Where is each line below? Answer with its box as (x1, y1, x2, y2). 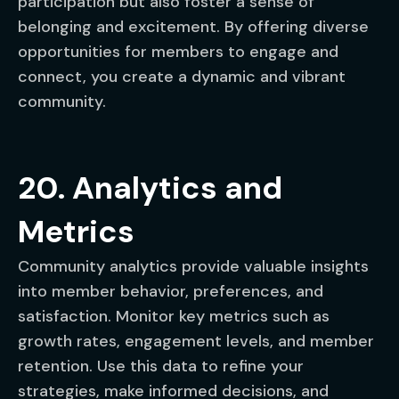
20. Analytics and (18, 167, 282, 208)
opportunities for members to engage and (18, 41, 338, 62)
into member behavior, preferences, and (18, 281, 323, 302)
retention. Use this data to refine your (18, 355, 304, 377)
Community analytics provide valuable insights (18, 256, 369, 277)
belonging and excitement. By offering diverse (18, 16, 369, 37)
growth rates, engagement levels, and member (18, 330, 374, 352)
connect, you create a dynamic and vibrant (18, 66, 346, 87)
